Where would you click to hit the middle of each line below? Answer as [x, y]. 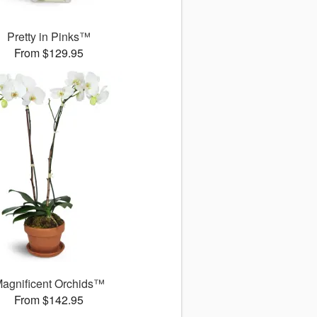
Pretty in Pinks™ [49, 37]
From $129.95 [49, 53]
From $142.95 [49, 300]
